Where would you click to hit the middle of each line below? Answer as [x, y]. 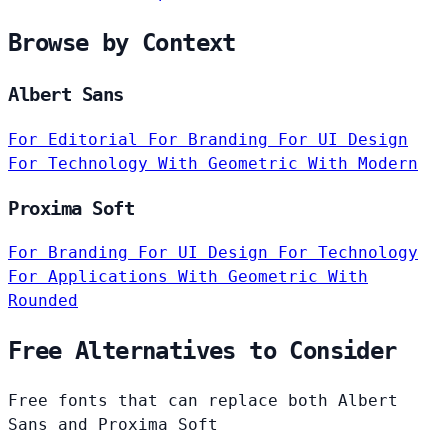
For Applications [93, 277]
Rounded [43, 301]
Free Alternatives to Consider [202, 351]
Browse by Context [122, 43]
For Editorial [78, 139]
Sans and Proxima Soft [113, 425]
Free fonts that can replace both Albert [203, 401]
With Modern [363, 163]
